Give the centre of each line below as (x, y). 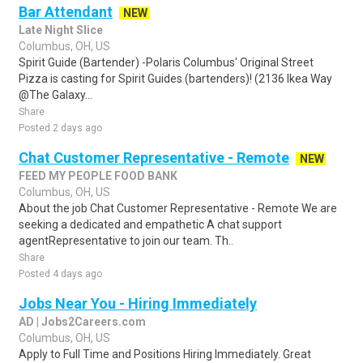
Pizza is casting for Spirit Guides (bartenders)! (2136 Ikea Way (175, 79)
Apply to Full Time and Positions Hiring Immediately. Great (165, 354)
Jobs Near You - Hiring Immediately (138, 303)
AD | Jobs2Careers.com (82, 322)
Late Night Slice (61, 30)
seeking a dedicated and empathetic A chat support (150, 224)
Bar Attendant (66, 12)
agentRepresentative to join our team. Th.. (126, 241)
